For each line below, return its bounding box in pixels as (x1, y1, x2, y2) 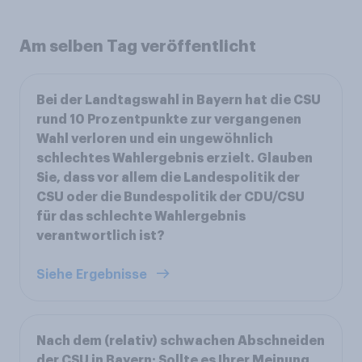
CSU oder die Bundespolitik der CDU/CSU (36, 190, 305, 204)
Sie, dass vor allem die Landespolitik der (36, 170, 300, 184)
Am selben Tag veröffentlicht (19, 37, 256, 54)
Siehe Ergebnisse (36, 267, 150, 281)
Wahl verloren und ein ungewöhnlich (36, 132, 273, 145)
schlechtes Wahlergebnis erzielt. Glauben (36, 151, 313, 165)
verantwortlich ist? (36, 229, 165, 242)
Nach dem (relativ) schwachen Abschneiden (36, 334, 325, 347)
